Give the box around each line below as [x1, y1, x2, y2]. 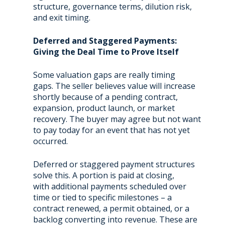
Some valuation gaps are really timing [33, 69, 175, 80]
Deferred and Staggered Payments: [33, 35, 177, 46]
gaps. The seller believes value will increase [33, 80, 195, 91]
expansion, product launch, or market [33, 102, 175, 114]
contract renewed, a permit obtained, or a [33, 202, 189, 214]
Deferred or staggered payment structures [33, 158, 195, 170]
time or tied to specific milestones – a [33, 191, 172, 203]
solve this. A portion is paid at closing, [33, 169, 174, 181]
